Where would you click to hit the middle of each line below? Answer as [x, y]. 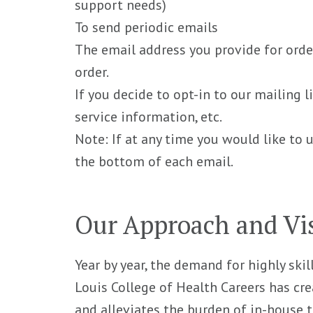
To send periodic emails [147, 27]
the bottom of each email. [154, 161]
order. [92, 72]
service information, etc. [149, 116]
